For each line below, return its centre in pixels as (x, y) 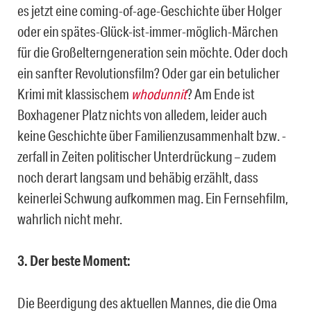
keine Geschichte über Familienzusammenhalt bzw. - (152, 135)
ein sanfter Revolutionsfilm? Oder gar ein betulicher (149, 73)
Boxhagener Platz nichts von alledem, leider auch (142, 114)
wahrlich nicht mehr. (70, 218)
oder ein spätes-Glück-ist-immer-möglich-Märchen (148, 31)
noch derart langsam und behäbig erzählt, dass (138, 177)
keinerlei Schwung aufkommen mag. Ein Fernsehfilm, (153, 197)
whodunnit (159, 93)
